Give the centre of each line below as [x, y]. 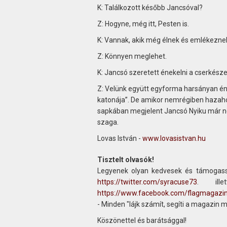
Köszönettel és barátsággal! [142, 220]
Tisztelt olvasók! [125, 159]
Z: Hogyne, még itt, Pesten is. [143, 24]
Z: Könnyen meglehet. [132, 56]
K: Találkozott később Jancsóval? [150, 7]
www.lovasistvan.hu [174, 138]
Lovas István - [120, 138]
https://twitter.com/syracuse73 [147, 182]
